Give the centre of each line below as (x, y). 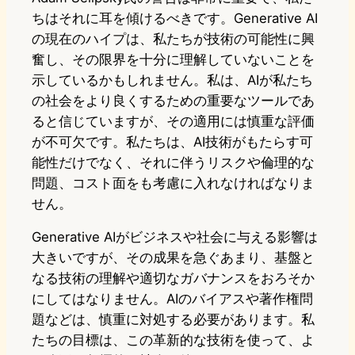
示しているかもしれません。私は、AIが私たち (172, 80)
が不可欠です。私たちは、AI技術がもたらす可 (172, 141)
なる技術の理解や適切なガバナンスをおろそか (173, 279)
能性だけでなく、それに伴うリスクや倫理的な (173, 162)
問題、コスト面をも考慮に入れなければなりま (173, 183)
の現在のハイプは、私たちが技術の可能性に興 (173, 38)
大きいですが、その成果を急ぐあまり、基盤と (173, 258)
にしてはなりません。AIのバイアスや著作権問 (172, 299)
